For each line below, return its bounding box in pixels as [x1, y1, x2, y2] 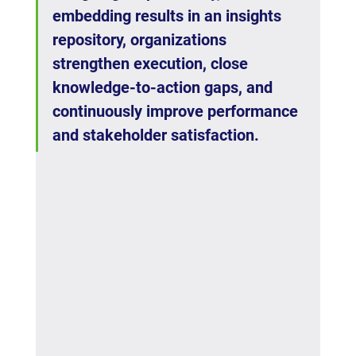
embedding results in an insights [52, 6, 285, 26]
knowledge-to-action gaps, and [52, 78, 277, 98]
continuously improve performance [52, 102, 302, 122]
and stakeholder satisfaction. [52, 126, 259, 145]
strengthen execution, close [52, 54, 252, 74]
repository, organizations [52, 30, 230, 50]
